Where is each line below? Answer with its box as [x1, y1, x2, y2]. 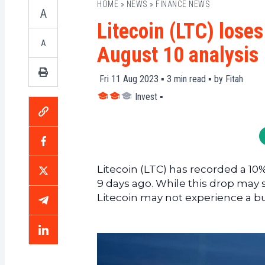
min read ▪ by [174, 73, 223, 85]
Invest [135, 91, 157, 102]
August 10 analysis [97, 43, 258, 67]
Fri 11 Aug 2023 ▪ [99, 73, 164, 85]
